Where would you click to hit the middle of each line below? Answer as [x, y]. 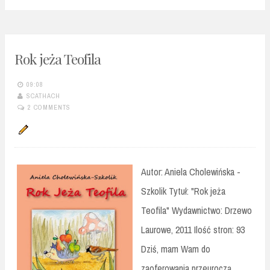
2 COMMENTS [49, 108]
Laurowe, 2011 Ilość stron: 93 [193, 229]
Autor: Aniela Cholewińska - [191, 171]
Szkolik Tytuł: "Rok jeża [183, 191]
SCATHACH [43, 96]
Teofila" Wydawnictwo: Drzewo [196, 210]
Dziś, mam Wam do [176, 249]
